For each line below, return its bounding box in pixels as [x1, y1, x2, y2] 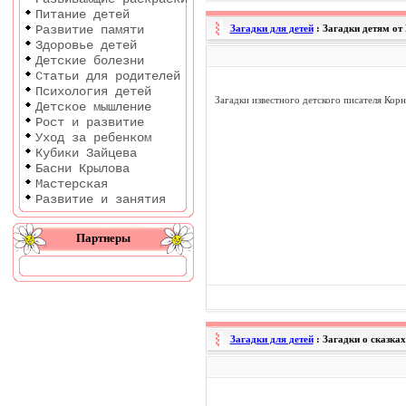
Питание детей [34, 7, 130, 22]
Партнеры [75, 231, 130, 245]
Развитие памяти [34, 23, 144, 37]
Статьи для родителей [34, 69, 180, 83]
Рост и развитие [34, 115, 144, 130]
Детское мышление [34, 100, 151, 114]
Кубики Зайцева [34, 146, 137, 160]
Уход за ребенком [34, 130, 151, 145]
